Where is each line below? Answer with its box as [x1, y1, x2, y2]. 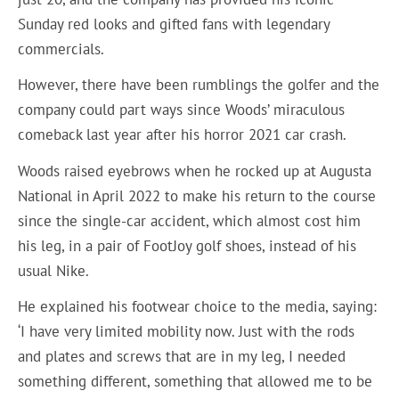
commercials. [18, 38, 109, 59]
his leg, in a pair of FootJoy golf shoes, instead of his [18, 235, 357, 256]
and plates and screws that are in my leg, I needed [18, 346, 346, 367]
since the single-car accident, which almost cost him [18, 210, 362, 231]
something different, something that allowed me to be [18, 371, 373, 392]
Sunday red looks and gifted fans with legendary [18, 13, 330, 34]
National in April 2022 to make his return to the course [18, 185, 377, 206]
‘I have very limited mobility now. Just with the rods [18, 322, 355, 342]
